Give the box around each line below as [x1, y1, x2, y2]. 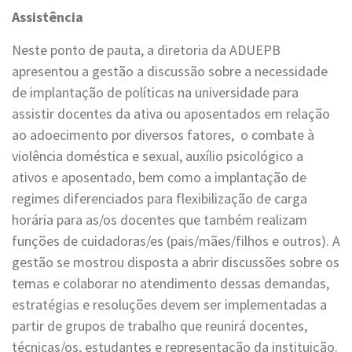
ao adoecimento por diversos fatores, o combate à [12, 125, 314, 144]
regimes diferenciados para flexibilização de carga [12, 189, 307, 207]
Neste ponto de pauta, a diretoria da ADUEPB [12, 40, 280, 59]
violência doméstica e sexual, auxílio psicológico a [12, 146, 303, 165]
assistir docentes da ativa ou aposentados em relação [12, 104, 330, 123]
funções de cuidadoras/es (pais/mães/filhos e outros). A [12, 231, 340, 250]
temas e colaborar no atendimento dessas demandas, [12, 273, 329, 292]
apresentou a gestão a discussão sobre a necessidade [12, 61, 328, 80]
